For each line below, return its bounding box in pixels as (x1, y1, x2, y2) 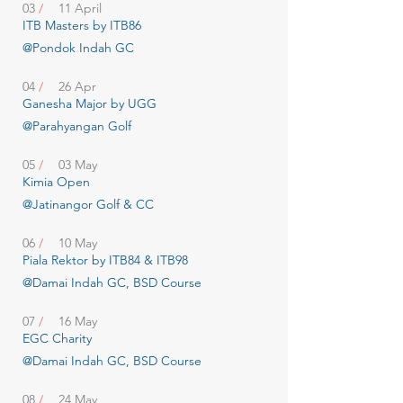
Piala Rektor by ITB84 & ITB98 (22, 252, 192, 268)
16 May (58, 313, 97, 329)
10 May (58, 235, 97, 251)
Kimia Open (22, 174, 90, 190)
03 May (58, 157, 97, 173)
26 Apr (58, 78, 96, 94)
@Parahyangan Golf (22, 118, 131, 134)
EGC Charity (22, 330, 92, 346)
